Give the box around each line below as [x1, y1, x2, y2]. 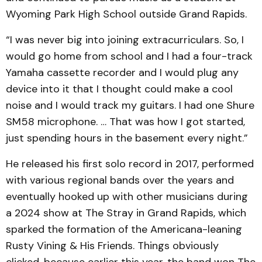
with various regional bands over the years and [6, 173, 234, 187]
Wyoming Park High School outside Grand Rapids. [6, 7, 247, 21]
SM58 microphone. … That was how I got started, [6, 115, 245, 129]
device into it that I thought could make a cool [6, 82, 233, 96]
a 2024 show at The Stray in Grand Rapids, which [6, 206, 246, 220]
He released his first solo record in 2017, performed [6, 157, 254, 171]
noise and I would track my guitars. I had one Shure [6, 98, 254, 112]
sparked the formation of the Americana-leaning [6, 222, 242, 236]
